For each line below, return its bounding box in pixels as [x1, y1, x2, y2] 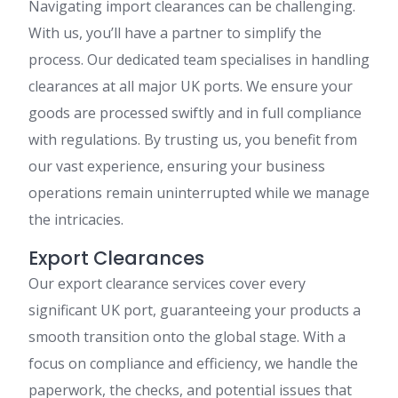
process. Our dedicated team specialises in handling [28, 49, 370, 69]
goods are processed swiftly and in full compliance [28, 102, 362, 123]
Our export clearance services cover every [28, 273, 306, 293]
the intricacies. [28, 209, 123, 229]
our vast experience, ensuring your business [28, 155, 325, 176]
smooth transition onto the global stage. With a [28, 326, 346, 346]
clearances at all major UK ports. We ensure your [28, 76, 353, 96]
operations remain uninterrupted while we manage [28, 182, 370, 203]
